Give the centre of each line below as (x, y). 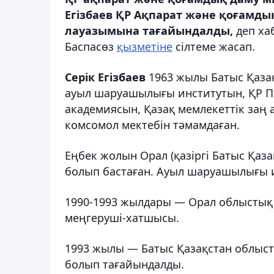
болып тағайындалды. (124, 264)
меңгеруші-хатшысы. (122, 217)
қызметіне (145, 46)
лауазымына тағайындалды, (149, 30)
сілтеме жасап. (214, 46)
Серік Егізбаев (105, 77)
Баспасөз (91, 46)
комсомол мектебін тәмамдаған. (152, 124)
